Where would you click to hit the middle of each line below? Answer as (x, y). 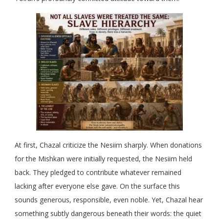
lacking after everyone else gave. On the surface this (97, 186)
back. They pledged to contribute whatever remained (98, 173)
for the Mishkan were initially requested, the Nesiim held (103, 159)
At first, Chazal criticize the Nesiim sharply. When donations (108, 145)
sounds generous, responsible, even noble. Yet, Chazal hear (109, 200)
